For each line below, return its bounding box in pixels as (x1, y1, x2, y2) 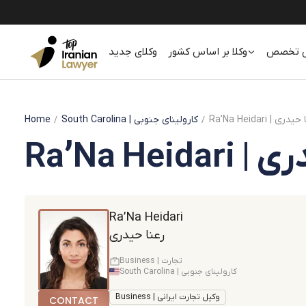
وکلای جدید (109, 45, 158, 59)
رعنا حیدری (109, 227, 165, 243)
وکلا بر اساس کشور (168, 45, 248, 59)
